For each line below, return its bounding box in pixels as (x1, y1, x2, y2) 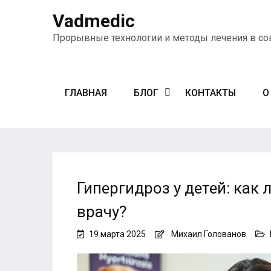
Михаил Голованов (171, 229, 246, 239)
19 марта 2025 (89, 229, 146, 239)
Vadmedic (53, 10, 135, 31)
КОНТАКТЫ (185, 87, 236, 99)
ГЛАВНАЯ (65, 87, 107, 99)
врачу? (77, 203, 126, 221)
